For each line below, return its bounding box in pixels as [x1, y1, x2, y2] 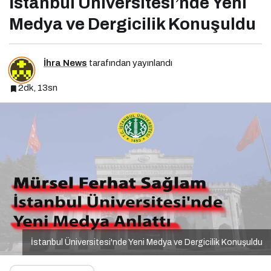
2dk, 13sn [18, 83, 57, 93]
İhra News [44, 58, 87, 68]
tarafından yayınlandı [87, 58, 172, 68]
